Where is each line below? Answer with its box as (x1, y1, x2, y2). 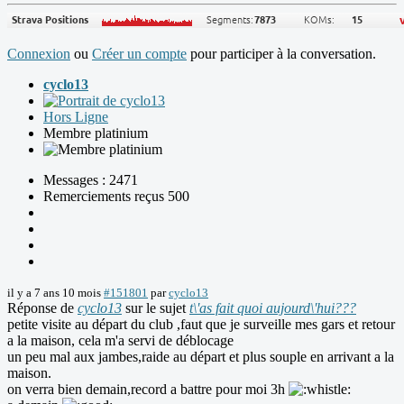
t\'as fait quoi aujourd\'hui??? (189, 300, 356, 317)
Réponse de (7, 300, 78, 317)
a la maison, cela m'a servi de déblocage (7, 333, 234, 349)
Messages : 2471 (43, 172, 138, 188)
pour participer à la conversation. (187, 46, 376, 62)
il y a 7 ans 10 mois (7, 286, 101, 300)
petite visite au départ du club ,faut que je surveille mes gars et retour (7, 317, 395, 333)
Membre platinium (43, 125, 148, 142)
